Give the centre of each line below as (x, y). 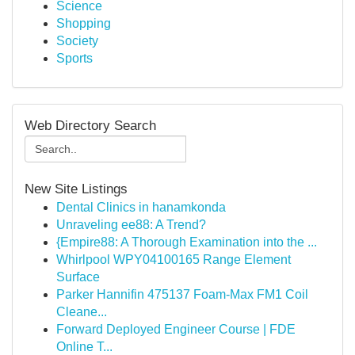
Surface (78, 277)
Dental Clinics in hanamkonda (141, 207)
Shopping (84, 23)
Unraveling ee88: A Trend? (131, 225)
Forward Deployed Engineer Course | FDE (176, 329)
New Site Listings (76, 189)
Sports (74, 58)
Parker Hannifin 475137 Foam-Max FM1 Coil (182, 294)
